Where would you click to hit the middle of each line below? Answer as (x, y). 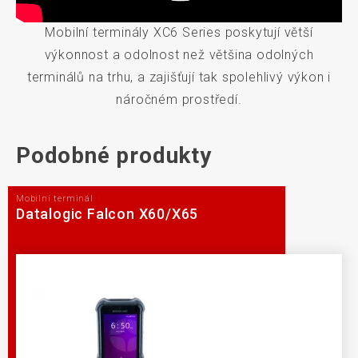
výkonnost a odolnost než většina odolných (179, 55)
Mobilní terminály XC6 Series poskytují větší (179, 33)
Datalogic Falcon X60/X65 (107, 213)
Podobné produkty (114, 156)
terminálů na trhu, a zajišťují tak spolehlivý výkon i (179, 78)
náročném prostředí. (179, 100)
